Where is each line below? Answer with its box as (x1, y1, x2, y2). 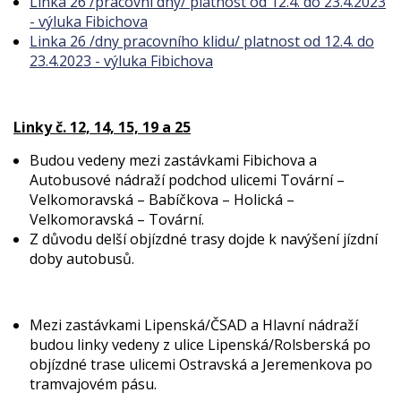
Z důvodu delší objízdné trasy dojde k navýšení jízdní (30, 229, 378, 249)
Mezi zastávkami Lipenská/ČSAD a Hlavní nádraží (30, 315, 358, 335)
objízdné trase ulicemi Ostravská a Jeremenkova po (30, 354, 372, 374)
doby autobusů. (30, 249, 134, 269)
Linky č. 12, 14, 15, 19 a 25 (13, 117, 191, 137)
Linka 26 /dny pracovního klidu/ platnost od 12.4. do (30, 31, 374, 51)
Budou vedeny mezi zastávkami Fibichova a (30, 150, 317, 170)
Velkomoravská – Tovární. (30, 209, 204, 229)
